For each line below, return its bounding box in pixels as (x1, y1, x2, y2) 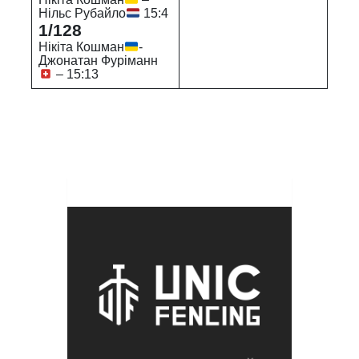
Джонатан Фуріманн (38, 54, 158, 68)
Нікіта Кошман (38, 40, 124, 54)
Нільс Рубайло (38, 6, 126, 21)
